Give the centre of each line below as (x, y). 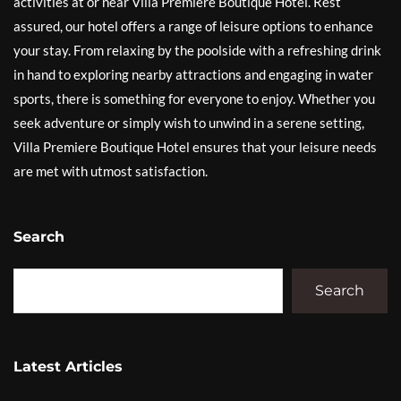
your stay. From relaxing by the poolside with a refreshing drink (197, 50)
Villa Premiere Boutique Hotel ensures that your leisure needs (195, 146)
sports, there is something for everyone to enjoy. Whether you (194, 98)
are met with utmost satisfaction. (111, 171)
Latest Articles (68, 366)
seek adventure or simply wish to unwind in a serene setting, (189, 122)
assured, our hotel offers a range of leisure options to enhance (193, 26)
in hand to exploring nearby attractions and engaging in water (193, 74)
